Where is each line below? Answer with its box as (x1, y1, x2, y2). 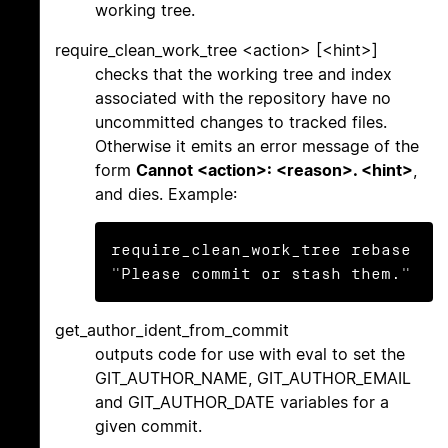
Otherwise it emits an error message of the (95, 135, 419, 156)
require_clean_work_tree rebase (111, 240, 411, 258)
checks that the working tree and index (95, 63, 392, 84)
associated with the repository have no (95, 87, 391, 108)
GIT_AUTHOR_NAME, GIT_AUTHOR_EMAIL (95, 367, 411, 388)
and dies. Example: (95, 183, 237, 204)
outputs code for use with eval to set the (95, 343, 405, 364)
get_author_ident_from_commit (55, 319, 289, 340)
